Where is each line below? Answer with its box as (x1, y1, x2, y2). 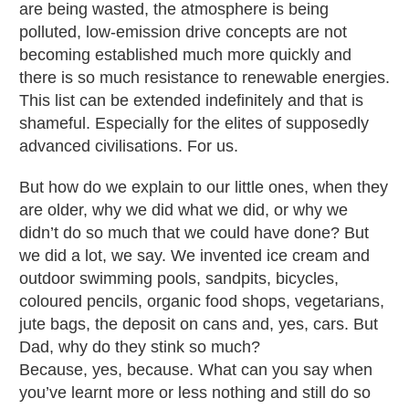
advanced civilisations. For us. (19, 136, 238, 155)
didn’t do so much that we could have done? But (19, 223, 369, 242)
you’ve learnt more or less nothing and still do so (19, 383, 371, 402)
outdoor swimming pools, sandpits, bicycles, (19, 268, 339, 288)
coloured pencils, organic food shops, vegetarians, (19, 291, 384, 310)
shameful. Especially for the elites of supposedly (19, 113, 369, 132)
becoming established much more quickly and (19, 45, 351, 64)
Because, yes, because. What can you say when (19, 360, 372, 379)
